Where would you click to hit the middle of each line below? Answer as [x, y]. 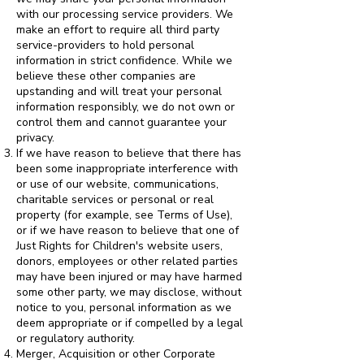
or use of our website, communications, [117, 184]
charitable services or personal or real [115, 199]
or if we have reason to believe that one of [128, 230]
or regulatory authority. [76, 338]
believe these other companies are [106, 76]
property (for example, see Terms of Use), [124, 215]
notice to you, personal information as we [124, 308]
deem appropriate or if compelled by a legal [130, 323]
